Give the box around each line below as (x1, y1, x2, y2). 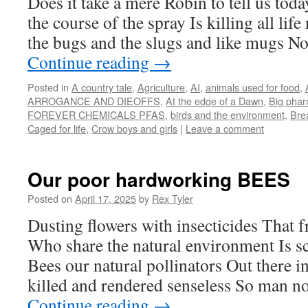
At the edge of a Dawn (166, 93, 263, 108)
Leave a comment (186, 121, 264, 135)
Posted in (27, 80, 69, 94)
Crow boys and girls (91, 121, 177, 135)
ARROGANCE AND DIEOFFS (27, 93, 160, 108)
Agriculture (137, 80, 185, 94)
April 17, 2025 (75, 191, 136, 206)
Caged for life (27, 121, 86, 135)
